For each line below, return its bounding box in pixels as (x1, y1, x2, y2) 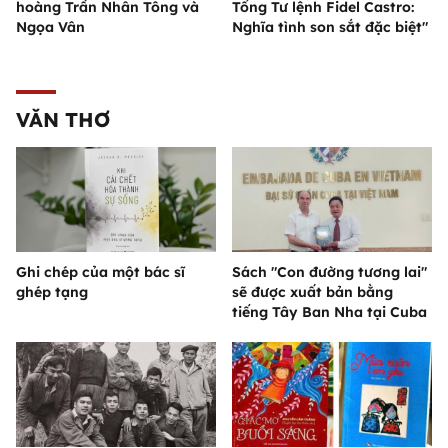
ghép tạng (16, 283, 88, 302)
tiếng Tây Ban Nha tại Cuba (232, 303, 427, 322)
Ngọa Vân (16, 18, 85, 37)
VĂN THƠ (16, 107, 110, 133)
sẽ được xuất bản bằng (232, 283, 393, 302)
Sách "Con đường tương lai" (232, 263, 427, 282)
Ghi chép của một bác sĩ (16, 263, 185, 282)
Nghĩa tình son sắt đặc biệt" (232, 18, 428, 37)
